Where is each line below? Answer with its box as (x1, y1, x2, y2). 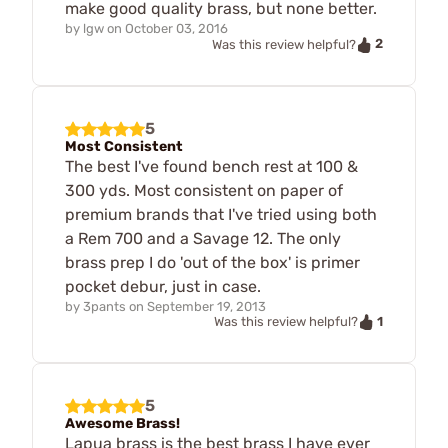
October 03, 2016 (125, 21, 228, 36)
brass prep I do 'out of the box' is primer (65, 252, 360, 272)
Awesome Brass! (65, 415, 180, 433)
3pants (83, 298, 126, 314)
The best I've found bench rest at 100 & (65, 156, 358, 176)
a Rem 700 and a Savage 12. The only (65, 228, 341, 248)
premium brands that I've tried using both (65, 204, 377, 224)
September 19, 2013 (147, 298, 266, 314)
